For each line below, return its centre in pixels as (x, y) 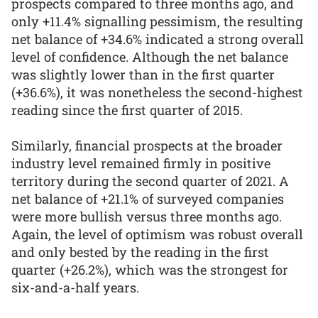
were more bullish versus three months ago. (147, 217)
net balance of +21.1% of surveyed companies (148, 199)
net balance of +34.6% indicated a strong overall (158, 39)
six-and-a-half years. (75, 288)
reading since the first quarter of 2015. (127, 110)
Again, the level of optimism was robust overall (157, 235)
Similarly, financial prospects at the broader (147, 146)
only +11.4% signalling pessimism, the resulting (157, 21)
